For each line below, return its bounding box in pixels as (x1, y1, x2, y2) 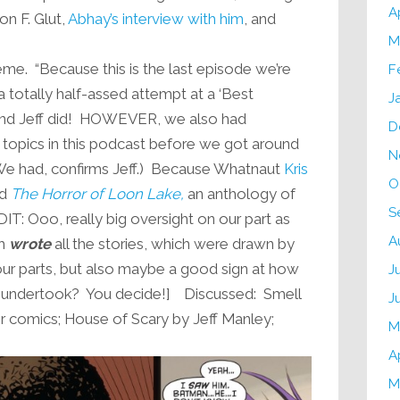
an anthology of (183, 185, 296, 204)
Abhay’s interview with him (67, 10, 244, 29)
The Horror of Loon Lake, (10, 185, 184, 204)
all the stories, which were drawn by (50, 235, 295, 254)
